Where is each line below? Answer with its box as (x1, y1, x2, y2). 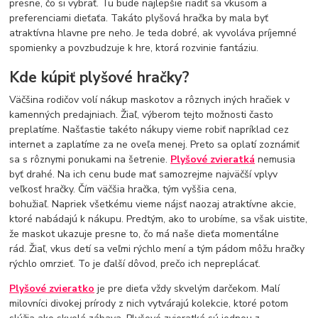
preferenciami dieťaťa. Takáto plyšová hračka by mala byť (9, 11, 269, 25)
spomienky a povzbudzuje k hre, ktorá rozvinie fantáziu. (9, 41, 259, 55)
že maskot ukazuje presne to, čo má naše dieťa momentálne (9, 227, 280, 241)
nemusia (255, 153, 296, 167)
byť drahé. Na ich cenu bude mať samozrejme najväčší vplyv (9, 168, 278, 182)
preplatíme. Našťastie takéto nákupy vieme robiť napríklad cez (9, 123, 290, 137)
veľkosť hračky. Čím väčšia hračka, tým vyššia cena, (9, 182, 237, 197)
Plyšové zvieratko (9, 282, 95, 296)
